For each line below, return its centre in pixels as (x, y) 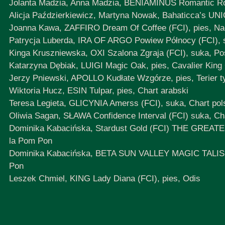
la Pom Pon (30, 141)
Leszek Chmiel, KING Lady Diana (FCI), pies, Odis (104, 179)
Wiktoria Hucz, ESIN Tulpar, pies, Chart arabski (98, 91)
